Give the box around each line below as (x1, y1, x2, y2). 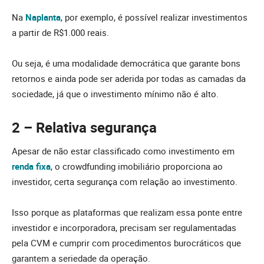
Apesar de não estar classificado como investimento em (12, 144, 235, 157)
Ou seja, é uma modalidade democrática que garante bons (12, 57, 240, 69)
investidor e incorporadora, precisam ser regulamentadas (12, 221, 236, 233)
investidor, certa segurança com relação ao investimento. (12, 175, 237, 187)
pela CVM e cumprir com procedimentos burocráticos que (12, 236, 241, 249)
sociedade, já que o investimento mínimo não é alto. (12, 87, 219, 100)
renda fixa (12, 160, 51, 172)
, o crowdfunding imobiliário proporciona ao (51, 160, 223, 172)
